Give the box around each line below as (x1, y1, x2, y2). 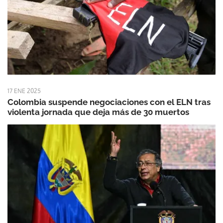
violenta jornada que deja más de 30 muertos (7, 107, 189, 117)
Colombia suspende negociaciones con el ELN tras (7, 97, 211, 107)
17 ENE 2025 (7, 87, 41, 95)
